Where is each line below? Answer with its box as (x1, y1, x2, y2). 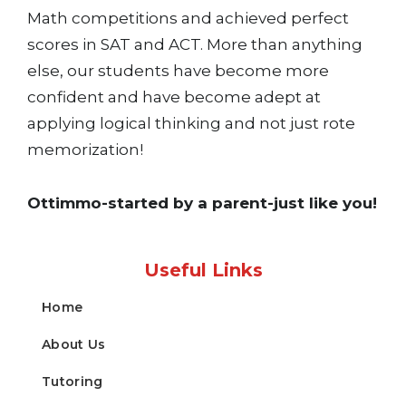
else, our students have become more (27, 62, 329, 80)
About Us (42, 336, 106, 353)
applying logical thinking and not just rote (27, 114, 355, 132)
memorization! (27, 140, 143, 159)
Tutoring (42, 373, 103, 390)
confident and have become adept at (27, 88, 321, 106)
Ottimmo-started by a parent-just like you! (27, 194, 377, 212)
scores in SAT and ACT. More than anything (27, 35, 362, 53)
